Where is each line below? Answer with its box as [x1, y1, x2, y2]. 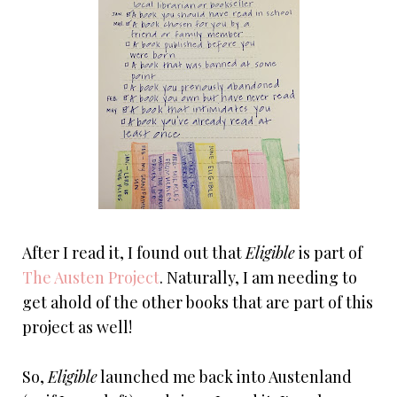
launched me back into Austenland [97, 366, 352, 388]
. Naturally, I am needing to [160, 267, 357, 289]
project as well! [22, 316, 132, 339]
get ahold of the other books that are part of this [22, 292, 373, 314]
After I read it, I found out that [22, 242, 245, 264]
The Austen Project [22, 267, 160, 289]
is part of [295, 242, 362, 264]
